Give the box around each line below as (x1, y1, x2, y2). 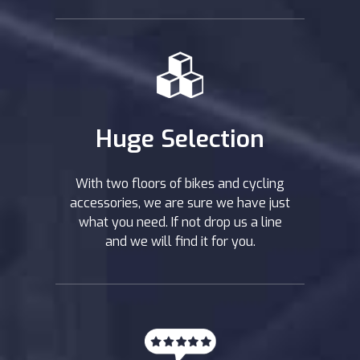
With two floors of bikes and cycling (76, 175, 284, 192)
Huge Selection (96, 123, 264, 155)
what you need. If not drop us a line (78, 214, 282, 231)
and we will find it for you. (104, 233, 256, 250)
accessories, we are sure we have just (70, 194, 290, 211)
